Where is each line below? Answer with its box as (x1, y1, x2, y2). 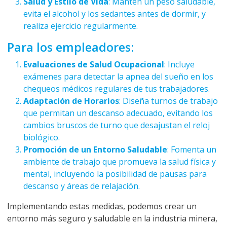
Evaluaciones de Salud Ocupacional (23, 59, 164, 70)
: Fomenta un (167, 144, 216, 156)
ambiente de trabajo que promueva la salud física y (23, 156, 216, 168)
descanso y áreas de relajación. (23, 180, 140, 192)
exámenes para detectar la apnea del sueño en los (23, 71, 213, 83)
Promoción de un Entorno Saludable (23, 144, 167, 156)
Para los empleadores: (7, 39, 134, 56)
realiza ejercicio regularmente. (23, 20, 138, 32)
